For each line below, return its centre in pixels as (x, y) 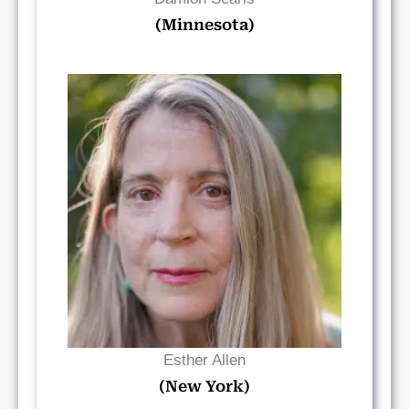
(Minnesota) (204, 25)
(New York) (204, 386)
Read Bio (204, 211)
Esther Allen (204, 360)
